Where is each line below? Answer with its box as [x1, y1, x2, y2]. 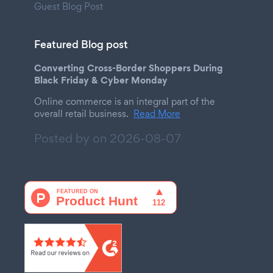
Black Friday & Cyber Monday [34, 73, 168, 87]
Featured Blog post [34, 37, 128, 52]
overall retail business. [34, 107, 129, 120]
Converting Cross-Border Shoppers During [34, 60, 223, 74]
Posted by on [34, 130, 107, 146]
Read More [133, 107, 180, 120]
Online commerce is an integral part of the [34, 94, 215, 108]
